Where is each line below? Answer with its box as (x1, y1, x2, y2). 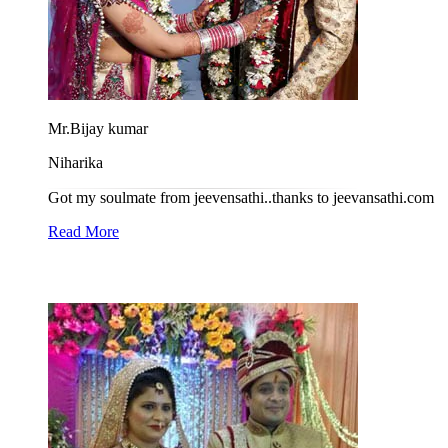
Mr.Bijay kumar (48, 120, 148, 137)
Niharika (48, 154, 103, 171)
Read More (48, 223, 119, 240)
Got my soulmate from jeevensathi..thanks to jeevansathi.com (48, 189, 434, 206)
